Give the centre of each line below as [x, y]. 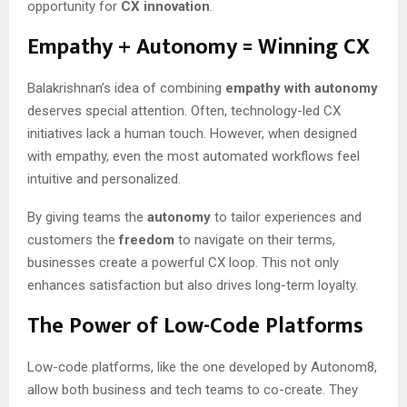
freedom [147, 239]
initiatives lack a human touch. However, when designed [192, 133]
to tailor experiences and [286, 217]
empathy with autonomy [302, 88]
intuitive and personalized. [104, 179]
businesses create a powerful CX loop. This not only [183, 262]
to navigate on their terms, [255, 239]
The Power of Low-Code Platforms [195, 326]
